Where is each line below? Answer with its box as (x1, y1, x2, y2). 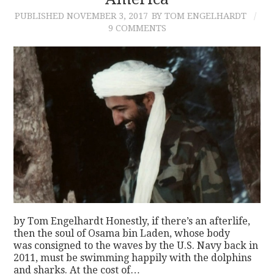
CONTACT (29, 21, 85, 34)
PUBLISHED (14, 10, 67, 21)
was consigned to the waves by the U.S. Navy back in (13, 240, 259, 252)
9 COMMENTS (108, 23, 166, 33)
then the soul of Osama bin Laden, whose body (13, 228, 231, 240)
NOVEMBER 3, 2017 (66, 10, 148, 21)
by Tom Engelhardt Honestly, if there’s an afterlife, (13, 215, 251, 228)
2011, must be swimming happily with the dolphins (13, 252, 252, 264)
